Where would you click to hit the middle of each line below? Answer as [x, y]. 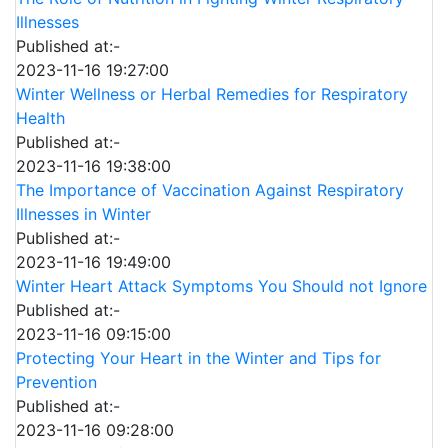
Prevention [56, 382]
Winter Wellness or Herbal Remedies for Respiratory [212, 94]
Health [40, 118]
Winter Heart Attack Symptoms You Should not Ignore [221, 286]
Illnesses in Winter [83, 214]
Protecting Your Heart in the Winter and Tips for [198, 358]
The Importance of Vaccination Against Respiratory [210, 190]
